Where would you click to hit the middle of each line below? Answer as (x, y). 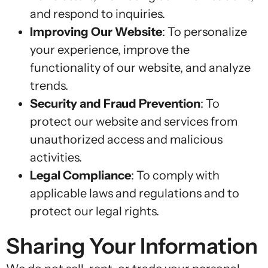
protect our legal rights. (95, 211)
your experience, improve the (110, 49)
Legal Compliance (80, 175)
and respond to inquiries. (98, 13)
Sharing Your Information (132, 246)
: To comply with (175, 175)
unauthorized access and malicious (126, 139)
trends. (49, 85)
